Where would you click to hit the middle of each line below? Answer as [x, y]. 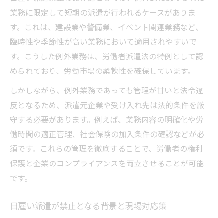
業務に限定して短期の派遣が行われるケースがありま [103, 12]
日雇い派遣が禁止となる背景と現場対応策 [88, 206]
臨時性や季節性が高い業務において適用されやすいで [103, 42]
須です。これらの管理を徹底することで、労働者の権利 [106, 149]
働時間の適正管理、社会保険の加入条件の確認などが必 [107, 134]
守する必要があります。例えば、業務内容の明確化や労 [107, 119]
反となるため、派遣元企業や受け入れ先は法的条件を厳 [107, 105]
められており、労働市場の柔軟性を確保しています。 [102, 71]
